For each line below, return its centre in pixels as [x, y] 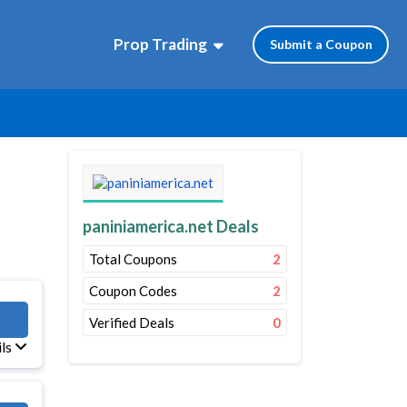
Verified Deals [132, 323]
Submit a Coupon [321, 44]
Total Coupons [133, 259]
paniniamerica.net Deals [171, 226]
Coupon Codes [133, 291]
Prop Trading [160, 45]
